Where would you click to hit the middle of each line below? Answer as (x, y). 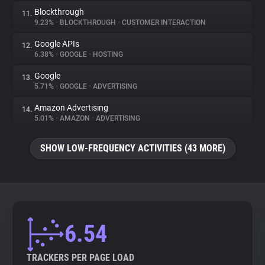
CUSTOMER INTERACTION (163, 22)
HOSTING (107, 54)
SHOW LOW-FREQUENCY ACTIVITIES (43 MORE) (132, 148)
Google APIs (57, 44)
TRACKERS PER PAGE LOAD (80, 258)
